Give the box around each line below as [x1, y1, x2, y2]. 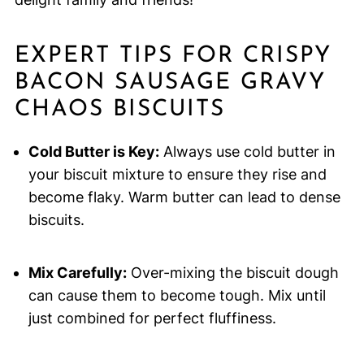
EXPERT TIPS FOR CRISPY [14, 45, 331, 68]
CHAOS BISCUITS [14, 98, 225, 122]
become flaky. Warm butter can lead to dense [28, 188, 340, 206]
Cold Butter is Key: [28, 143, 159, 161]
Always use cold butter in [158, 143, 336, 161]
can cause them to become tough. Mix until [28, 287, 326, 305]
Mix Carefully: [28, 264, 127, 282]
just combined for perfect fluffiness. [28, 310, 276, 327]
